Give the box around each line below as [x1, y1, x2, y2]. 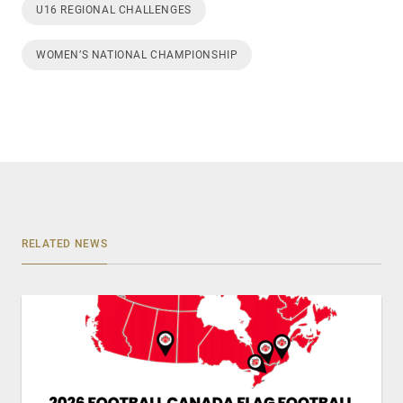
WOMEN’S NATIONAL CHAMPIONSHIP [36, 49, 238, 61]
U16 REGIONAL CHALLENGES [36, 4, 192, 16]
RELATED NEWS [22, 237, 108, 250]
